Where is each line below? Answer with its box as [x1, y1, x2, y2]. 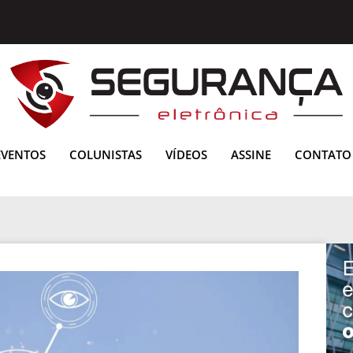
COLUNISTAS [69, 146, 142, 162]
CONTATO [295, 146, 351, 162]
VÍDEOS [165, 146, 207, 162]
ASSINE [231, 146, 271, 162]
